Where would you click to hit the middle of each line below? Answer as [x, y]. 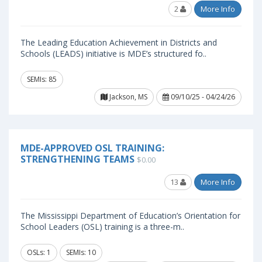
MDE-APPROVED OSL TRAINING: [92, 148]
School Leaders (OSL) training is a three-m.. [102, 227]
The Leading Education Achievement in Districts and [119, 42]
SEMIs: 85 [42, 79]
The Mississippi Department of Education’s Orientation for [130, 216]
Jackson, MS [127, 97]
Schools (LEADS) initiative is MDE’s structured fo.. [113, 54]
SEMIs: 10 [81, 252]
